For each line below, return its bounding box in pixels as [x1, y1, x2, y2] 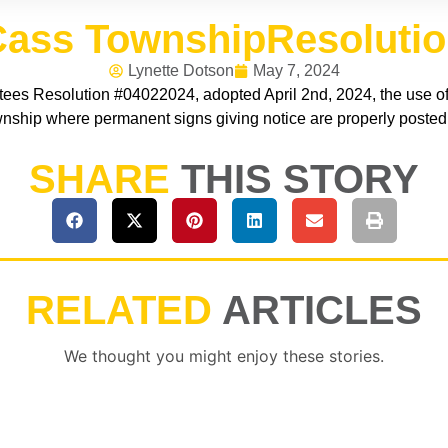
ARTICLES [222, 288, 422, 333]
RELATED [26, 288, 212, 333]
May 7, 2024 [252, 62, 340, 79]
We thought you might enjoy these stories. [64, 346, 384, 367]
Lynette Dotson [127, 62, 234, 79]
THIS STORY [181, 157, 419, 202]
